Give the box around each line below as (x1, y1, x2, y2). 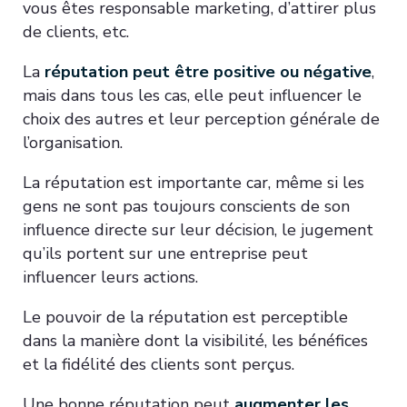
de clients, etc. (23, 20, 129, 43)
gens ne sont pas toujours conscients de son (23, 194, 350, 217)
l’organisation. (23, 131, 123, 154)
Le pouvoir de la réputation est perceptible (23, 305, 348, 328)
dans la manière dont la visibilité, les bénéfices (23, 329, 368, 352)
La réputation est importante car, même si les (23, 171, 364, 194)
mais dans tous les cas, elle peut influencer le (23, 84, 362, 106)
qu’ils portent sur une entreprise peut (23, 242, 308, 264)
